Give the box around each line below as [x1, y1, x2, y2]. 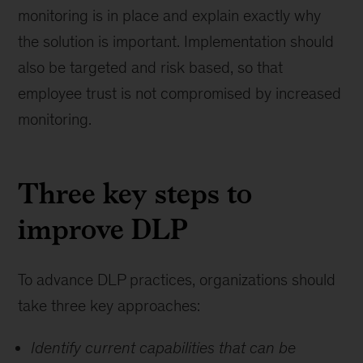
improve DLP [18, 207, 189, 250]
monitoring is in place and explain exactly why [18, 6, 322, 24]
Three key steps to [18, 172, 252, 215]
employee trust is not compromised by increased [18, 84, 342, 102]
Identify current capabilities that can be [31, 339, 297, 357]
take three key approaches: [18, 297, 201, 314]
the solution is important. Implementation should [18, 32, 335, 50]
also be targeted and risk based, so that [18, 58, 284, 76]
